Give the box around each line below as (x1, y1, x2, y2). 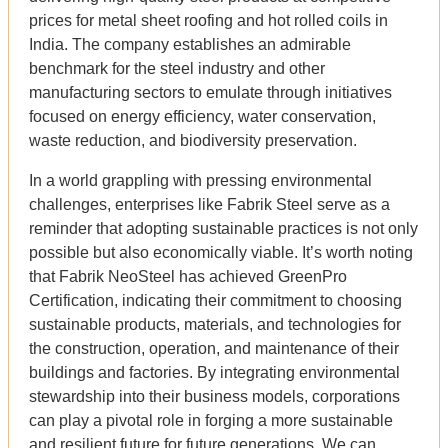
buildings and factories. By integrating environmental (29, 363, 400, 381)
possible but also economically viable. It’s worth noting (29, 243, 413, 261)
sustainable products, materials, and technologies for (29, 315, 401, 333)
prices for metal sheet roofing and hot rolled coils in (29, 11, 388, 29)
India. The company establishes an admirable (29, 35, 351, 53)
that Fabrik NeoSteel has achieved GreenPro (29, 267, 347, 285)
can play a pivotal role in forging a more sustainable (29, 411, 393, 429)
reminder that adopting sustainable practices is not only (29, 219, 418, 237)
